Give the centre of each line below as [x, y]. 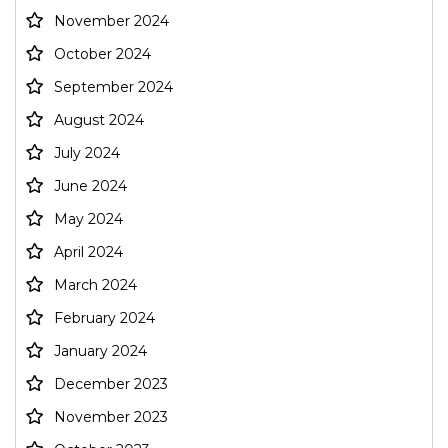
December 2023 [111, 384]
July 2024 [87, 153]
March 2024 [95, 285]
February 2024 [104, 318]
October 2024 [102, 54]
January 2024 [100, 351]
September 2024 [113, 87]
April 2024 [88, 252]
